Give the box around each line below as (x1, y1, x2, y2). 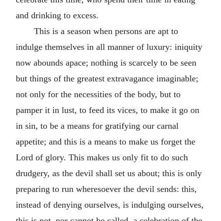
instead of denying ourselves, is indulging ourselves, (16, 199, 204, 210)
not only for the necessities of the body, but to (16, 89, 181, 99)
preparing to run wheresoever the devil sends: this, (16, 184, 197, 194)
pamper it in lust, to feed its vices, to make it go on (16, 105, 199, 115)
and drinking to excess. (16, 10, 99, 20)
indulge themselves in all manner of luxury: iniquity (16, 41, 202, 52)
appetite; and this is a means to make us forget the (16, 136, 195, 147)
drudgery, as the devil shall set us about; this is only (16, 168, 202, 178)
